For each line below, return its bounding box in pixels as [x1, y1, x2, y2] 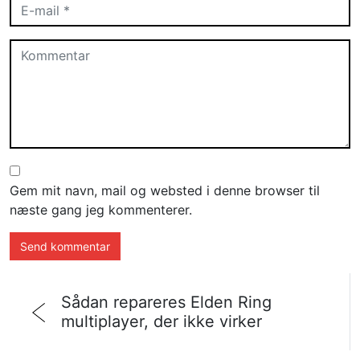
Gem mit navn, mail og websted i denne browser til [10, 182, 320, 199]
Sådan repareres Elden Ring [61, 292, 272, 313]
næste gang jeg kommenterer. [10, 202, 192, 219]
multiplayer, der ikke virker [61, 312, 262, 332]
